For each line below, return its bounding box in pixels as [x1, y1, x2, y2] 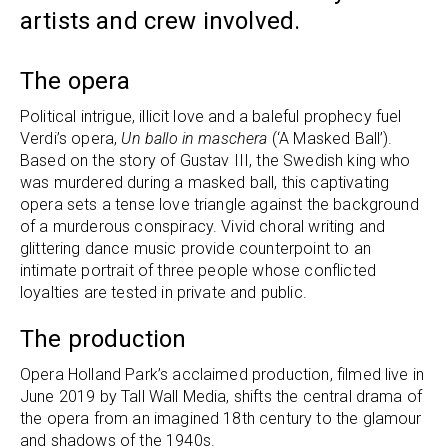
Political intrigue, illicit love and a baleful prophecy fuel [20, 106, 402, 126]
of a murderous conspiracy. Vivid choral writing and [20, 216, 386, 236]
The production [20, 324, 187, 353]
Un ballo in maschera [121, 128, 268, 148]
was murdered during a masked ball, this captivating [20, 172, 390, 192]
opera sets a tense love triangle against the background [20, 194, 419, 214]
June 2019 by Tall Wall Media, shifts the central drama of [20, 386, 423, 406]
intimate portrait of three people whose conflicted [20, 260, 377, 280]
